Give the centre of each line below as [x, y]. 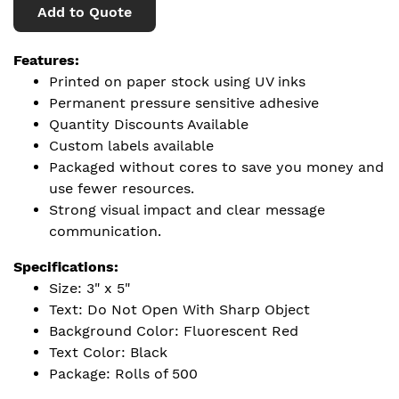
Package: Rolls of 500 [123, 374]
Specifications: [66, 267]
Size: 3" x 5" [90, 288]
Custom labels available [131, 146]
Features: [46, 60]
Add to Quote [85, 12]
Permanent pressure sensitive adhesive [184, 103]
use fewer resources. [122, 188]
